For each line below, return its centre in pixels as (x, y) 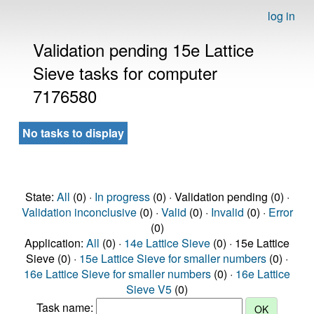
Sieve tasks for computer (125, 73)
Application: (55, 243)
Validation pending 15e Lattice (143, 49)
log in (281, 16)
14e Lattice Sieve (167, 243)
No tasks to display (73, 133)
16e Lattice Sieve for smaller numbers (117, 274)
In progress (122, 197)
